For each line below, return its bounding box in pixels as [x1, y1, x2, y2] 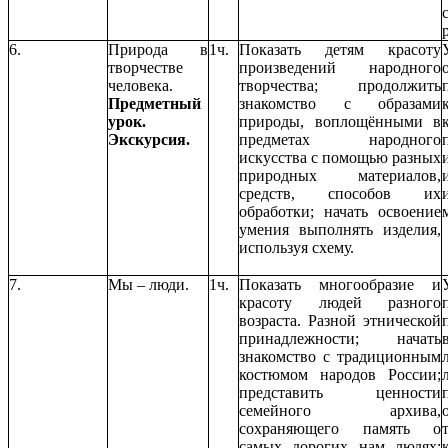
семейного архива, [239, 401, 441, 419]
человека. [108, 76, 173, 94]
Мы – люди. [108, 275, 189, 293]
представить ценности [239, 383, 441, 401]
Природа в [108, 40, 208, 58]
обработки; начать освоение [239, 202, 441, 220]
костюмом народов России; [239, 365, 441, 383]
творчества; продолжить [239, 76, 441, 94]
